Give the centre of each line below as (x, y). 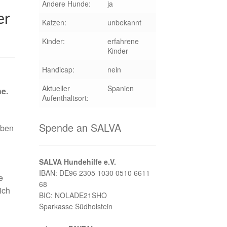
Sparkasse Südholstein (75, 206)
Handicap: (58, 69)
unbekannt (124, 22)
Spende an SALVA (80, 127)
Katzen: (54, 22)
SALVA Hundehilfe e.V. (77, 162)
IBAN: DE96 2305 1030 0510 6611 (94, 173)
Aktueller (56, 88)
